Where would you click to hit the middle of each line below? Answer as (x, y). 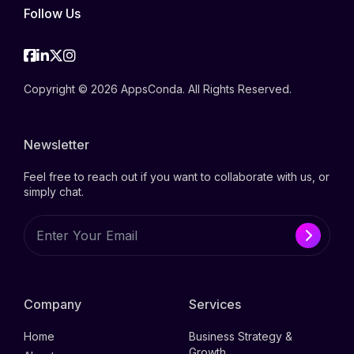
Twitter (85, 55)
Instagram (107, 55)
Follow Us (52, 13)
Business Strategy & (241, 336)
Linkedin (76, 55)
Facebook (69, 55)
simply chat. (54, 191)
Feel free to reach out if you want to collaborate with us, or (177, 176)
